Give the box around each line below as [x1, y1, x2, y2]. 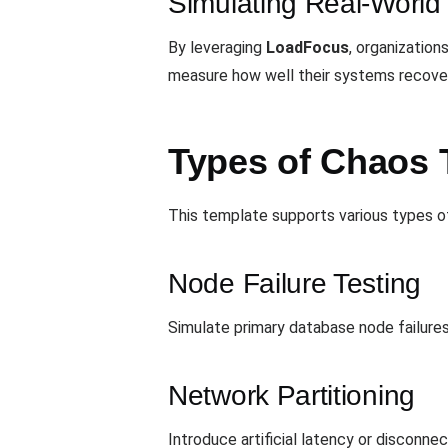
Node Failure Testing [168, 268, 421, 300]
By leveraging [168, 38, 266, 58]
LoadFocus [266, 38, 349, 58]
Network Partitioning [168, 380, 415, 412]
